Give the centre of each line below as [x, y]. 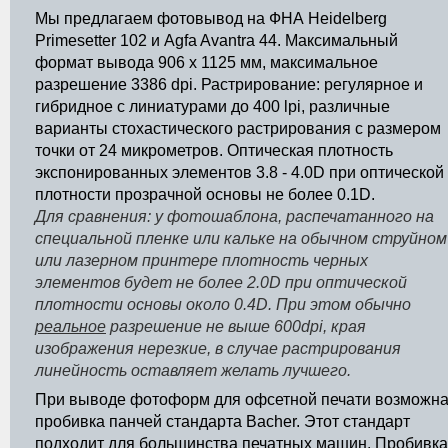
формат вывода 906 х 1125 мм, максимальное [206, 62]
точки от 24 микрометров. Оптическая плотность [214, 150]
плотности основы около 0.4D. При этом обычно [223, 304]
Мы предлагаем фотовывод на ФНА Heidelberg [211, 18]
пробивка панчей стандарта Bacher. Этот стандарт [222, 421]
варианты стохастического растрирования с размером [238, 128]
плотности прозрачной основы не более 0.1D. [205, 194]
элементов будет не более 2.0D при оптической [221, 282]
